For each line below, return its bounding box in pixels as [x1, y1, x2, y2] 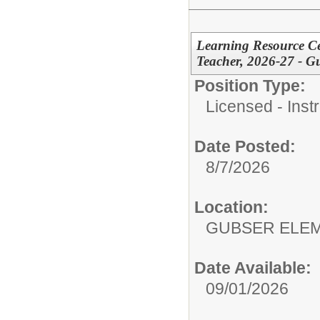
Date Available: [194, 259, 311, 277]
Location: [194, 198, 269, 216]
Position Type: [194, 76, 306, 95]
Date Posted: [194, 137, 296, 156]
